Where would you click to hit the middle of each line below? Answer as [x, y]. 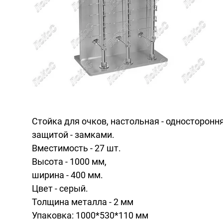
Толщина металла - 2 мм [83, 202]
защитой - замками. [73, 135]
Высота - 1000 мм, [69, 162]
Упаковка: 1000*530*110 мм [90, 215]
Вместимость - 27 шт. [76, 148]
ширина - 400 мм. [67, 175]
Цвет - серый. [60, 188]
